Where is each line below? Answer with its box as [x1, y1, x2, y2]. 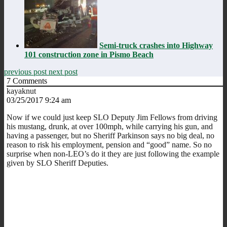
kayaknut [7, 86, 36, 95]
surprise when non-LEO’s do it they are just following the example [7, 149, 219, 158]
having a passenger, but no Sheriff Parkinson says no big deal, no [7, 131, 214, 140]
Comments [11, 76, 47, 85]
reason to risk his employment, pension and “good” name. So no [7, 140, 212, 149]
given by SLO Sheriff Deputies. [7, 158, 108, 167]
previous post [4, 67, 49, 76]
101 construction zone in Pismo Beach [24, 50, 154, 59]
